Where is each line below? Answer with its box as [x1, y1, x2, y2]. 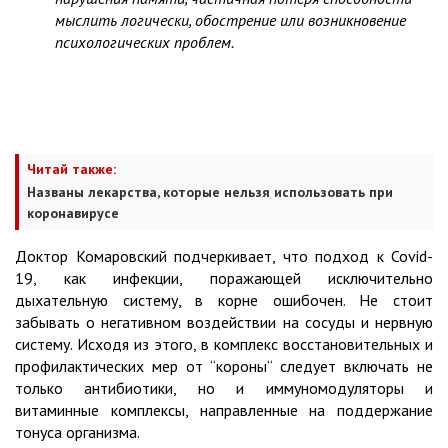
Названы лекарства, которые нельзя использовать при [27, 183, 393, 202]
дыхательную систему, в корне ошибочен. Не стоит [15, 290, 433, 311]
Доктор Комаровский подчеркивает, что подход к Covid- [15, 246, 433, 267]
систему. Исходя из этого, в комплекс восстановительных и [15, 334, 433, 355]
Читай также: [27, 160, 116, 179]
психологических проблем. [55, 32, 234, 53]
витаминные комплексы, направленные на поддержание [15, 400, 433, 421]
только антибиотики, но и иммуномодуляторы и [15, 378, 433, 399]
